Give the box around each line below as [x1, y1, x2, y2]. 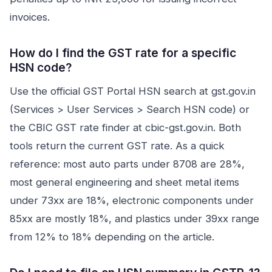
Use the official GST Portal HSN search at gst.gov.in [10, 85, 256, 97]
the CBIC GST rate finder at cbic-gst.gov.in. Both [10, 121, 241, 134]
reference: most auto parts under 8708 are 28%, [10, 158, 245, 170]
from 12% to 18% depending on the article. [10, 231, 214, 243]
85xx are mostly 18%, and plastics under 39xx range [10, 212, 259, 225]
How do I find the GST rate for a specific [10, 46, 236, 60]
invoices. [10, 11, 50, 23]
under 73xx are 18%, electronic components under [10, 194, 254, 206]
